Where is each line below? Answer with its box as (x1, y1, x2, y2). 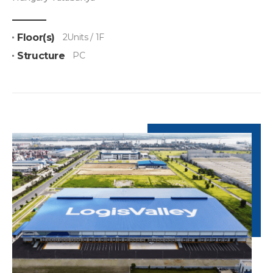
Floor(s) (17, 31, 55, 43)
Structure (17, 49, 65, 62)
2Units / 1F (62, 31, 104, 43)
